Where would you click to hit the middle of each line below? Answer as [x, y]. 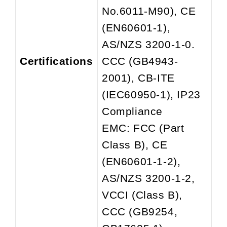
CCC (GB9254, [140, 211]
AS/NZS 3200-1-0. [148, 44]
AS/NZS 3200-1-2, [148, 178]
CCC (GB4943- [140, 61]
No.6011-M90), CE [149, 11]
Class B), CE [135, 144]
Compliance [132, 111]
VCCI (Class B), [142, 195]
